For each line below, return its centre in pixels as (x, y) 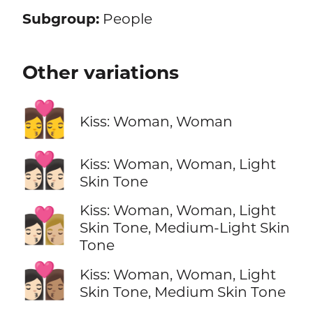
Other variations (100, 72)
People (125, 19)
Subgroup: (60, 19)
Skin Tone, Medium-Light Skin (184, 228)
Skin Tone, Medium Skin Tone (182, 291)
